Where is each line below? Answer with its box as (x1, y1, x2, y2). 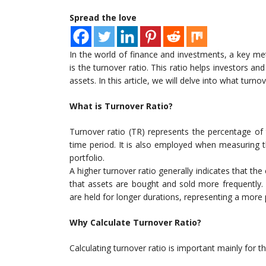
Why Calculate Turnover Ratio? (69, 217, 201, 229)
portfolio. (69, 152, 104, 164)
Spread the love (69, 12, 137, 24)
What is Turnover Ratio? (69, 100, 173, 112)
